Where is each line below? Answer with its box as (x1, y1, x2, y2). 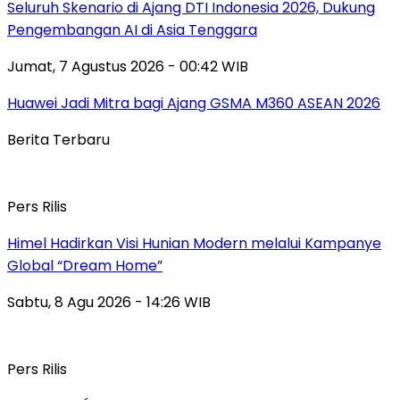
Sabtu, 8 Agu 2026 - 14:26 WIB (7, 291, 211, 312)
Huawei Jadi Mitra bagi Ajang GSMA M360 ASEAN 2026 (7, 92, 380, 113)
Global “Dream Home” (7, 254, 162, 276)
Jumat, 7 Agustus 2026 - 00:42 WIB (7, 55, 248, 77)
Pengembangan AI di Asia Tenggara (7, 19, 257, 40)
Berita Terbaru (7, 129, 110, 150)
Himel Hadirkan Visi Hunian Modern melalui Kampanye (7, 232, 381, 254)
